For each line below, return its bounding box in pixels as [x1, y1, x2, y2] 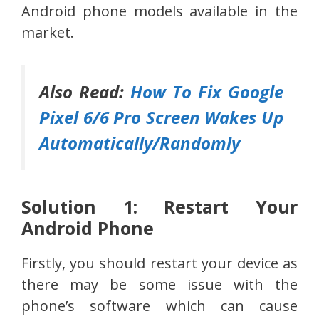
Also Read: [39, 80, 130, 104]
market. [21, 23, 74, 43]
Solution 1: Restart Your [21, 194, 298, 219]
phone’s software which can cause [21, 296, 298, 316]
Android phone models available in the [21, 1, 298, 21]
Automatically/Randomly [39, 131, 240, 155]
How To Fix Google [130, 80, 283, 104]
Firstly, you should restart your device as [21, 253, 298, 273]
